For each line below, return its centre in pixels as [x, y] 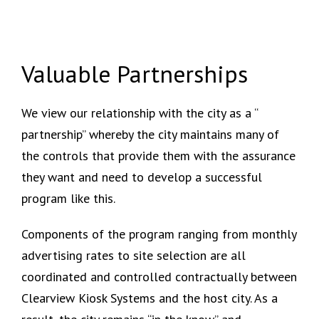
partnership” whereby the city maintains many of [150, 135]
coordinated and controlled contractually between [159, 277]
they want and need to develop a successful [142, 177]
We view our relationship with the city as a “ [140, 113]
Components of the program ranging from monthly [159, 234]
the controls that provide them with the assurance [158, 156]
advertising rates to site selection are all [134, 256]
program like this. [68, 199]
